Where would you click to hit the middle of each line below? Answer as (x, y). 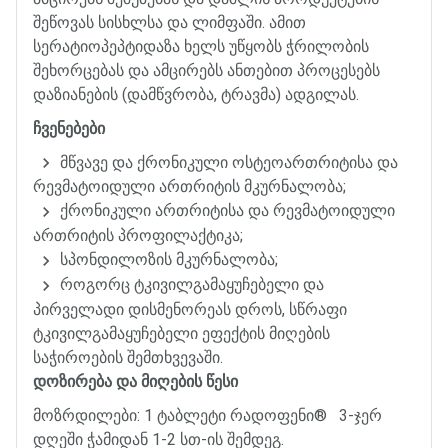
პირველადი (78, 309)
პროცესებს (338, 70)
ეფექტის (233, 333)
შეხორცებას (78, 70)
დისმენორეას (179, 309)
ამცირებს (188, 70)
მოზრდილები (85, 415)
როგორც (95, 284)
